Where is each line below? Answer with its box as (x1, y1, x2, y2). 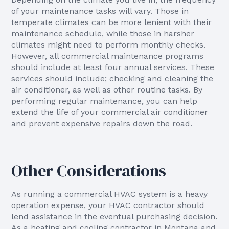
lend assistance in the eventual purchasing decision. (11, 212, 218, 221)
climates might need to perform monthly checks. (11, 40, 206, 50)
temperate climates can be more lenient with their (11, 17, 212, 27)
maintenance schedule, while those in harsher (11, 29, 195, 38)
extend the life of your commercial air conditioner (11, 107, 209, 117)
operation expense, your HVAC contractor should (11, 200, 205, 210)
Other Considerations (11, 159, 167, 182)
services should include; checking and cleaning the (11, 74, 214, 83)
